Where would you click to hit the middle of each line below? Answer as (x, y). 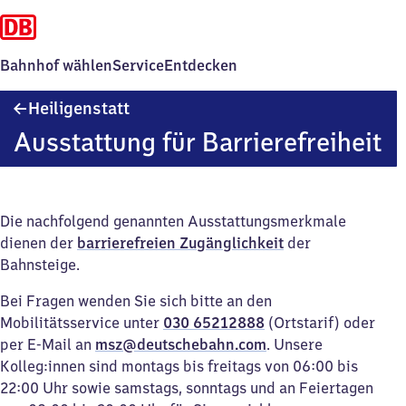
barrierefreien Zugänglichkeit (180, 243)
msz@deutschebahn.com (181, 344)
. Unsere (295, 344)
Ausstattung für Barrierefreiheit (197, 142)
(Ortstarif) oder (320, 323)
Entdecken (201, 65)
